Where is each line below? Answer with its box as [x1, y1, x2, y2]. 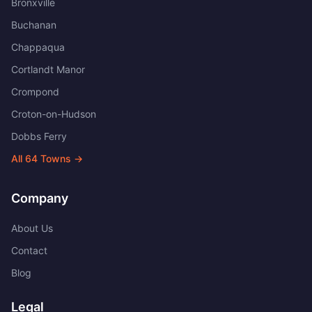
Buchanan [11, 19, 56, 31]
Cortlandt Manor [11, 63, 85, 75]
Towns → [38, 153, 83, 164]
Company [11, 191, 68, 205]
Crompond [11, 86, 59, 97]
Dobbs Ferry [11, 130, 67, 142]
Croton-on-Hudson [11, 108, 96, 120]
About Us [11, 222, 53, 234]
